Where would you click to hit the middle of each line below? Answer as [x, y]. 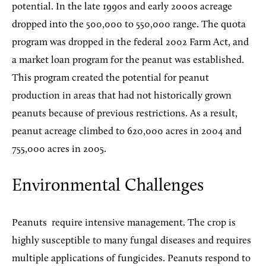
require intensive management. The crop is [144, 223]
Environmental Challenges [108, 186]
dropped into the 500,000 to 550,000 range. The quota [129, 24]
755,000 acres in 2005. [59, 149]
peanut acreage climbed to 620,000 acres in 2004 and [127, 131]
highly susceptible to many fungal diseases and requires [132, 240]
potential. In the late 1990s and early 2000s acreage [122, 7]
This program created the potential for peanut [110, 78]
